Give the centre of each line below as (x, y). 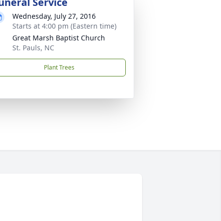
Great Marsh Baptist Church (59, 38)
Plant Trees (59, 67)
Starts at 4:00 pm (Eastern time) (64, 26)
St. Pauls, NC (33, 48)
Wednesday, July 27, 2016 (54, 16)
